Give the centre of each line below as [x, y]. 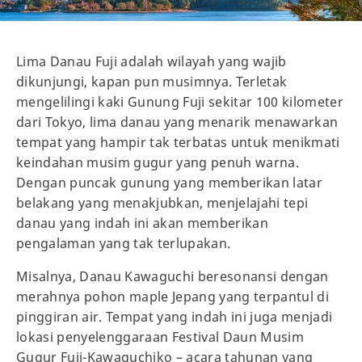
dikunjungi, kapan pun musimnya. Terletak [152, 82]
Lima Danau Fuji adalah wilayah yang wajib [152, 62]
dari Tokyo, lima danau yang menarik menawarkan [177, 122]
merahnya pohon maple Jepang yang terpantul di [173, 297]
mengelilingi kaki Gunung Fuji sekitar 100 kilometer [180, 102]
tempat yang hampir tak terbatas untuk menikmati [178, 143]
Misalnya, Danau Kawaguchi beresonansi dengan [173, 277]
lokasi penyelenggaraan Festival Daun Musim [160, 337]
